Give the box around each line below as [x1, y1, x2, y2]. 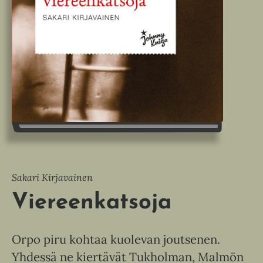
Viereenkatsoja [12, 191, 171, 214]
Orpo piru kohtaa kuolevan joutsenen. [12, 231, 220, 247]
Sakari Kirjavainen [12, 171, 93, 183]
